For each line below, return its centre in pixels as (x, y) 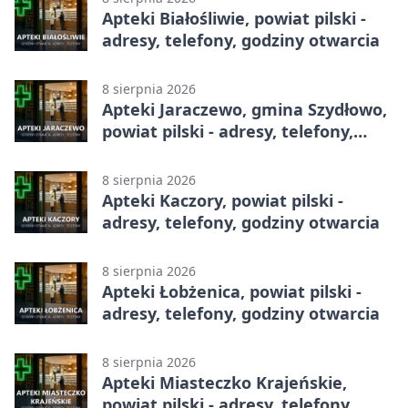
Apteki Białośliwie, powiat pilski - (234, 19)
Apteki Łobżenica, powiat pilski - (232, 292)
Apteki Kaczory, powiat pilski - (223, 201)
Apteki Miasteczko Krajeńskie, (224, 383)
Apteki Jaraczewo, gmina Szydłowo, (245, 110)
